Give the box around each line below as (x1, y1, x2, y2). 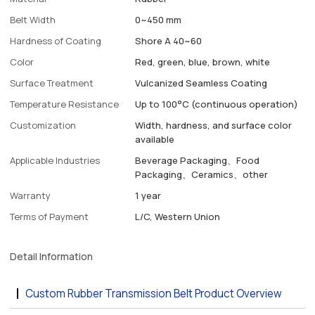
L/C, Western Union (135, 210, 221, 224)
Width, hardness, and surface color (135, 119, 292, 132)
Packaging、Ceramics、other (135, 168, 269, 181)
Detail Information (10, 249, 94, 263)
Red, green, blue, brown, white (135, 56, 271, 69)
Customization (10, 119, 77, 132)
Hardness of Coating (10, 34, 102, 48)
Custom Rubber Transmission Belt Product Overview (25, 285, 283, 301)
